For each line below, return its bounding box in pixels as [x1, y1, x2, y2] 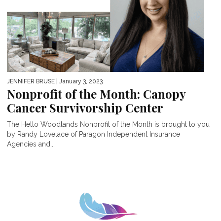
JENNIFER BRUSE [7, 77, 55, 85]
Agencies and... [7, 140, 55, 148]
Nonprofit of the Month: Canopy [7, 85, 185, 102]
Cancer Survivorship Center [7, 99, 163, 115]
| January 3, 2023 [55, 77, 103, 85]
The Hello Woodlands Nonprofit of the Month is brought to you [7, 120, 210, 128]
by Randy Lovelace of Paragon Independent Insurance [7, 130, 180, 138]
